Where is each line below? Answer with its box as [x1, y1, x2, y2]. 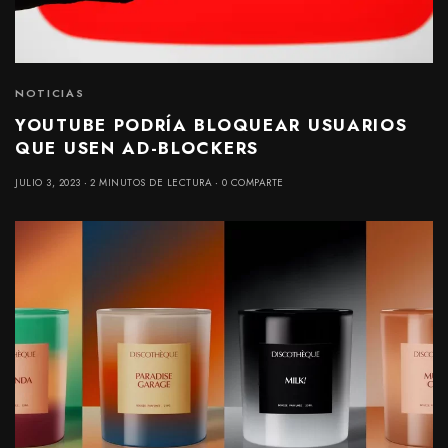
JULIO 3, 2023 [15, 174, 81, 190]
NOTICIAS [15, 84, 85, 101]
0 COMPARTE [221, 174, 284, 190]
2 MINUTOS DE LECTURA [90, 174, 212, 190]
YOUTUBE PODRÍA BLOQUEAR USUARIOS [15, 112, 408, 137]
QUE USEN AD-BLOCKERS [15, 135, 259, 160]
